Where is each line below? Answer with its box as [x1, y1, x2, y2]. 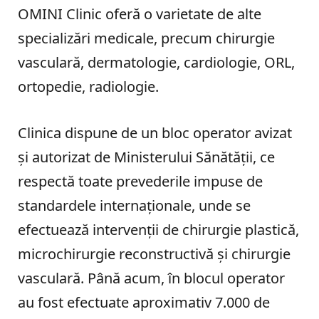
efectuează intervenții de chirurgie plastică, [18, 219, 299, 239]
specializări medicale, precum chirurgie [18, 28, 275, 48]
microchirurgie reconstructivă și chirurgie [18, 244, 291, 263]
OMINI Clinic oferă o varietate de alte [18, 4, 261, 24]
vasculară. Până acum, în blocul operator [18, 268, 285, 288]
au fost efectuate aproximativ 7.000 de [18, 292, 270, 312]
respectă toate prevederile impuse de [18, 171, 263, 191]
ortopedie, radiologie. [18, 77, 162, 97]
